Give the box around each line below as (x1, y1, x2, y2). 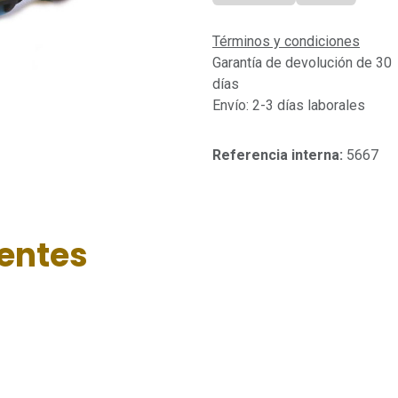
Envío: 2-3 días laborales (212, 96, 365, 114)
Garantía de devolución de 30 (212, 53, 392, 71)
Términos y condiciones (212, 32, 360, 50)
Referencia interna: (212, 146, 346, 163)
